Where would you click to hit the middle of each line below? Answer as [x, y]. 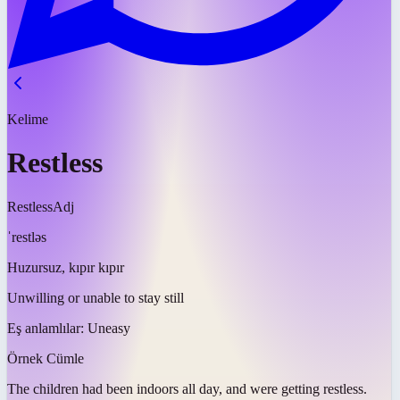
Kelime [28, 119]
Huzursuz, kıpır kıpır [66, 267]
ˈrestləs [27, 237]
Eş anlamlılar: [47, 328]
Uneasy [109, 328]
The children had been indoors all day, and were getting [163, 388]
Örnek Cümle [46, 358]
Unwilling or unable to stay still [96, 297]
